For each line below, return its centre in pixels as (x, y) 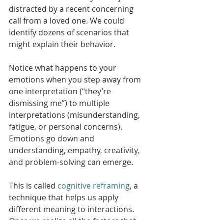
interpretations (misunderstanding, (75, 115)
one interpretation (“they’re (61, 91)
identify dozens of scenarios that (70, 32)
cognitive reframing (94, 185)
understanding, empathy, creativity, (75, 150)
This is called (33, 185)
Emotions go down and (53, 138)
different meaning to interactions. (72, 209)
